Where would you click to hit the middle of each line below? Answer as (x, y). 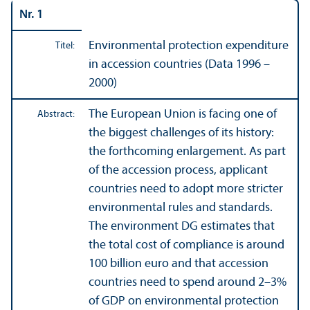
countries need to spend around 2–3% (188, 282)
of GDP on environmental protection (184, 301)
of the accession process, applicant (178, 170)
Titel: (65, 46)
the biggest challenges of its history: (181, 133)
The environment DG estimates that (182, 226)
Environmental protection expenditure (189, 46)
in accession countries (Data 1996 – (179, 64)
